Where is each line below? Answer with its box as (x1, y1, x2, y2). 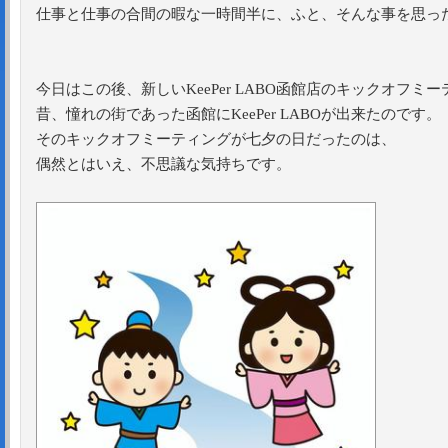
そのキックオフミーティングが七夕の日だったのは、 (36, 131, 396, 147)
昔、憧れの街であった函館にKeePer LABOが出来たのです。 (36, 106, 441, 122)
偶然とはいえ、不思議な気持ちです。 (36, 156, 291, 172)
